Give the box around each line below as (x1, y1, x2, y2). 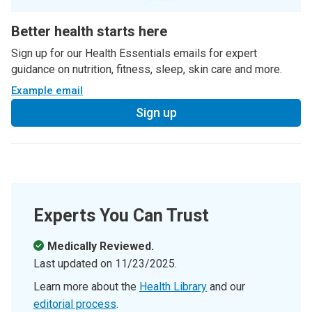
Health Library (139, 279, 207, 293)
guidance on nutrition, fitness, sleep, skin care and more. (11, 62, 282, 76)
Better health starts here (11, 22, 167, 40)
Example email (11, 84, 83, 97)
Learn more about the (33, 279, 139, 293)
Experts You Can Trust (33, 205, 209, 226)
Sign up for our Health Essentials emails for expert (11, 46, 257, 60)
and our (207, 279, 245, 293)
